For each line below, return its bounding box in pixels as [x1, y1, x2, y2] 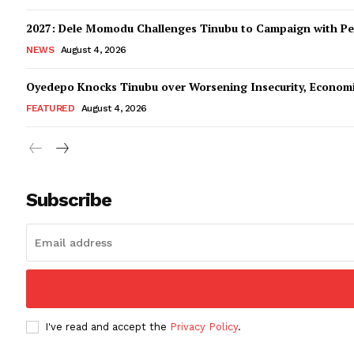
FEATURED [26, 103, 74, 115]
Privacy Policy [170, 321, 238, 333]
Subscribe [26, 189, 111, 212]
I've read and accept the [45, 321, 170, 333]
